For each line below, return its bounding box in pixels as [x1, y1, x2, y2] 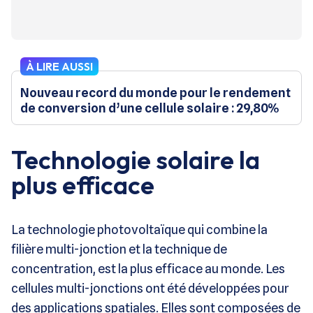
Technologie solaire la [11, 143, 260, 175]
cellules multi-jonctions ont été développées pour [11, 280, 289, 296]
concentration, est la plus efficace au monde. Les [11, 261, 285, 276]
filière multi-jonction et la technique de [11, 241, 227, 256]
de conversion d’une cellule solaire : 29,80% [20, 100, 279, 115]
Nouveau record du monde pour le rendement [20, 85, 291, 100]
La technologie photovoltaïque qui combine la [11, 221, 268, 237]
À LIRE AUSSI [26, 59, 93, 73]
